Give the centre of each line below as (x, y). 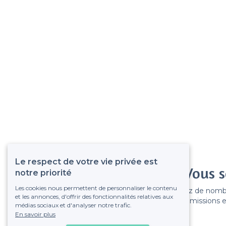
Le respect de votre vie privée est (86, 162)
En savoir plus (35, 214)
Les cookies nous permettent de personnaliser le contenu (96, 188)
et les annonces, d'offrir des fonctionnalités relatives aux (94, 196)
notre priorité (43, 173)
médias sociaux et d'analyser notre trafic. (73, 205)
